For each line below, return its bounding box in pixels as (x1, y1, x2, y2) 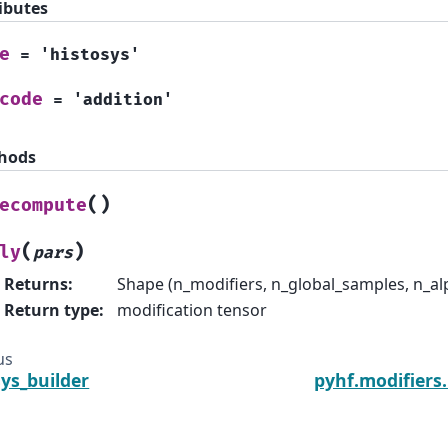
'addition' (73, 90, 173, 111)
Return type (4, 298, 99, 321)
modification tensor (117, 298, 267, 321)
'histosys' (40, 45, 140, 66)
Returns (4, 272, 68, 295)
